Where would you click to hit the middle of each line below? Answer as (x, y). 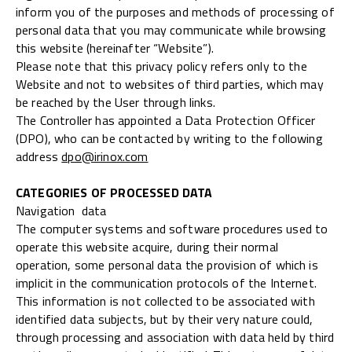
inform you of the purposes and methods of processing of (175, 11)
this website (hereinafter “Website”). (115, 48)
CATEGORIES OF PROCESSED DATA (114, 192)
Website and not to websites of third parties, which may (170, 84)
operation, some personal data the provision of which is (167, 264)
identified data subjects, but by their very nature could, (165, 319)
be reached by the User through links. (115, 102)
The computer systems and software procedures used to (172, 228)
